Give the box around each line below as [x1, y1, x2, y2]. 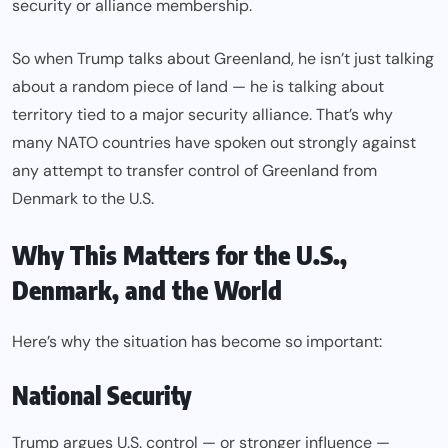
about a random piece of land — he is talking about [12, 76, 384, 98]
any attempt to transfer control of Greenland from [12, 160, 377, 182]
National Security [12, 380, 192, 411]
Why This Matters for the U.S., [12, 239, 347, 272]
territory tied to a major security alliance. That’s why [12, 104, 393, 126]
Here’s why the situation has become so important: [12, 331, 382, 353]
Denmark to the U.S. [12, 188, 154, 210]
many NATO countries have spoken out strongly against [12, 132, 416, 154]
